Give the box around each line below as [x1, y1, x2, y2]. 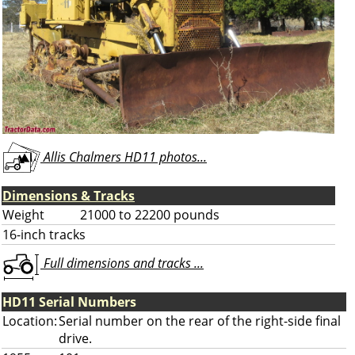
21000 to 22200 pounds [80, 206, 219, 223]
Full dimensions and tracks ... [40, 254, 204, 273]
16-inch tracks [2, 226, 86, 243]
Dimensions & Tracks [2, 187, 135, 204]
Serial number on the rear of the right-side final [59, 312, 341, 330]
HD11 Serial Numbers [2, 293, 136, 311]
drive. [59, 330, 92, 347]
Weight [2, 206, 44, 223]
